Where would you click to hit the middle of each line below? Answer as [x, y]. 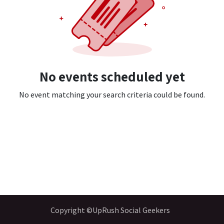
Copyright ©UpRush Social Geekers [110, 210]
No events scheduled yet [112, 77]
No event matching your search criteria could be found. [112, 95]
